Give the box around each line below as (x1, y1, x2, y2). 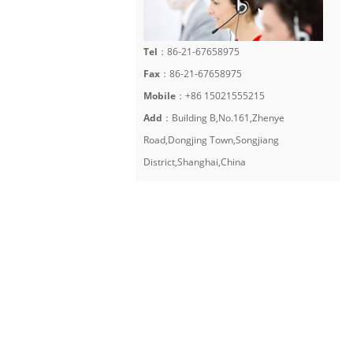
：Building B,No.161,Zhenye (162, 110, 284, 124)
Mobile (143, 88, 176, 102)
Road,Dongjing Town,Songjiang (143, 132, 279, 147)
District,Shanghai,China (143, 154, 246, 169)
